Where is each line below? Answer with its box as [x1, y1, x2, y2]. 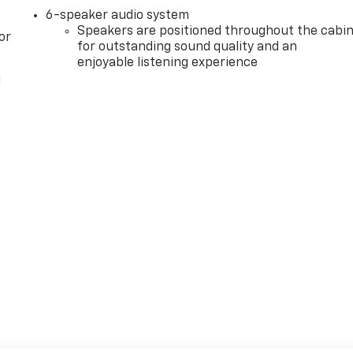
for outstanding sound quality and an [77, 40, 298, 54]
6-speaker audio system [46, 9, 190, 22]
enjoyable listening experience [77, 56, 258, 69]
